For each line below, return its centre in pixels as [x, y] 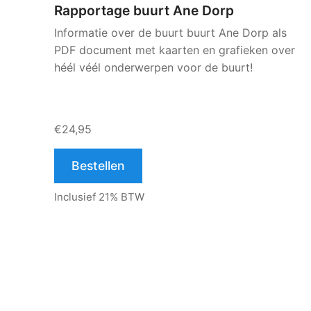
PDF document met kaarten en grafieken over [175, 50]
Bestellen [98, 166]
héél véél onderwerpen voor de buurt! [153, 67]
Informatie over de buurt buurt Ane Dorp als [170, 33]
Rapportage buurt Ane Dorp [144, 10]
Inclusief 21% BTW [99, 197]
